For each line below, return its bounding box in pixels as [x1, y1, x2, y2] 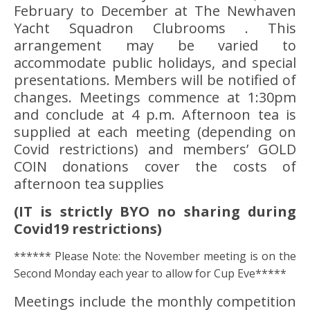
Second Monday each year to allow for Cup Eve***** [14, 266, 286, 281]
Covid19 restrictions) [14, 219, 162, 238]
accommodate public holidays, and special [14, 53, 296, 72]
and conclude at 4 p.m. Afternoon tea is [14, 105, 296, 124]
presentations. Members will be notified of [14, 71, 296, 89]
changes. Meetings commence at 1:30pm [14, 88, 296, 107]
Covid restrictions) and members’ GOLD [14, 140, 296, 158]
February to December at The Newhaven [14, 1, 296, 20]
